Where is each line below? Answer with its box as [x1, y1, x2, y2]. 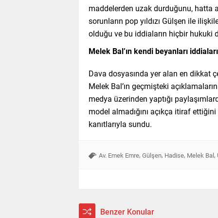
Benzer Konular [100, 206, 154, 217]
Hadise [164, 151, 184, 160]
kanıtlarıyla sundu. [89, 119, 152, 129]
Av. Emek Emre [99, 151, 139, 160]
